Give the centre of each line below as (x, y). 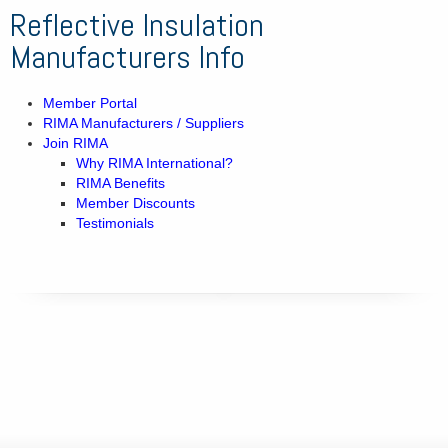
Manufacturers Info (127, 57)
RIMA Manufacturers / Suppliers (143, 122)
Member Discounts (135, 202)
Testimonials (114, 222)
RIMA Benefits (120, 182)
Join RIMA (75, 142)
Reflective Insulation (137, 25)
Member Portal (89, 102)
